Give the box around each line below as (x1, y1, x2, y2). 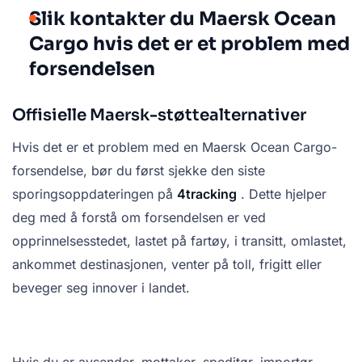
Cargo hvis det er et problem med (29, 32, 350, 57)
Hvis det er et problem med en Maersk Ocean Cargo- (12, 139, 337, 156)
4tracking (177, 186, 237, 203)
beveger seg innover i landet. (12, 280, 190, 297)
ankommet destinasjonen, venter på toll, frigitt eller (12, 256, 322, 273)
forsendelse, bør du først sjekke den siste (12, 162, 265, 179)
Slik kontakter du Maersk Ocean (29, 7, 336, 32)
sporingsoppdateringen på (12, 186, 177, 203)
